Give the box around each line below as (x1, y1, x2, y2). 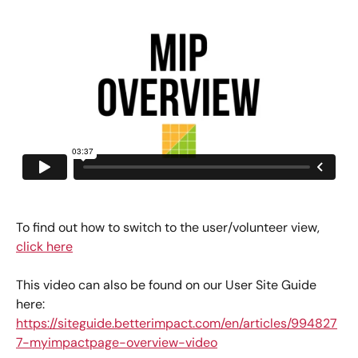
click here (16, 237, 73, 255)
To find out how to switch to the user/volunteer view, (16, 218, 323, 236)
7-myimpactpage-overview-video (16, 333, 217, 351)
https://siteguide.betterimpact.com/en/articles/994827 (16, 314, 337, 332)
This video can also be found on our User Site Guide (16, 276, 320, 293)
